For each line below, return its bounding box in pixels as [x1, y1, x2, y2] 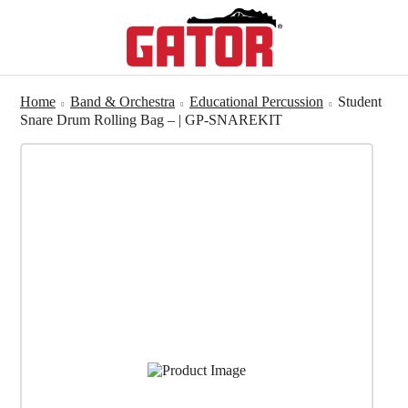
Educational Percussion [189, 93, 323, 109]
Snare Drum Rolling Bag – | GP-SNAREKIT [20, 111, 282, 127]
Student [338, 93, 382, 109]
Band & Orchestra [70, 93, 175, 109]
